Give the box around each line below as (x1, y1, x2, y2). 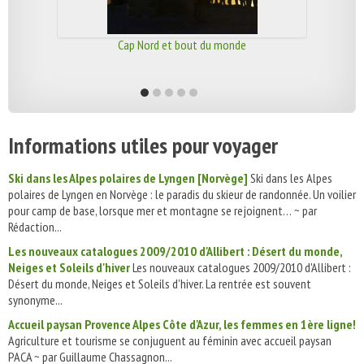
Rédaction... (8, 219, 62, 235)
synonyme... (8, 292, 63, 308)
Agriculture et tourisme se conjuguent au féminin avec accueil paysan (8, 332, 331, 349)
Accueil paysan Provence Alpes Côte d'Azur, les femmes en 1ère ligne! (8, 316, 356, 332)
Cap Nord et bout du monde (118, 37, 246, 53)
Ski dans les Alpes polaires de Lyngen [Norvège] (8, 170, 248, 186)
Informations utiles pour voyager (8, 130, 278, 160)
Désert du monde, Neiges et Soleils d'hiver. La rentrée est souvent (8, 275, 311, 292)
